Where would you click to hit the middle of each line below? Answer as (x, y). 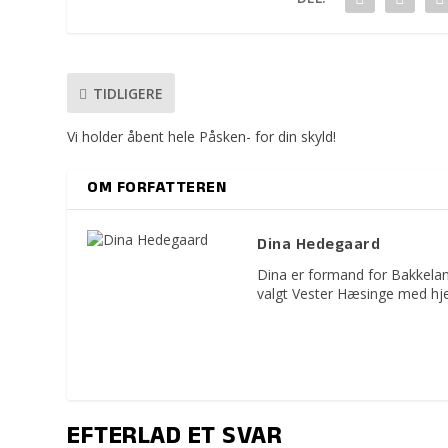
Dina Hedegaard (319, 246)
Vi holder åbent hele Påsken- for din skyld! (202, 137)
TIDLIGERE (128, 93)
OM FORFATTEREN (157, 189)
